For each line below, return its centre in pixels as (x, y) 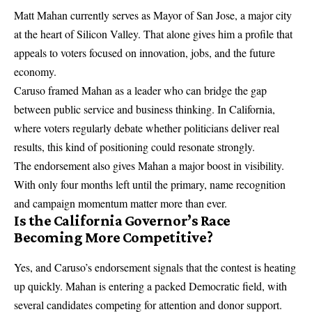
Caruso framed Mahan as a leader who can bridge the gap (140, 90)
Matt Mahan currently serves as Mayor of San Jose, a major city (153, 15)
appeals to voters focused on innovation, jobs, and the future (145, 52)
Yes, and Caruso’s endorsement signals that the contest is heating (155, 267)
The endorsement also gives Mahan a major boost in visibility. (149, 165)
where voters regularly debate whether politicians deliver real (147, 127)
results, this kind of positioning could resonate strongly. (134, 146)
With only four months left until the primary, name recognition (150, 184)
